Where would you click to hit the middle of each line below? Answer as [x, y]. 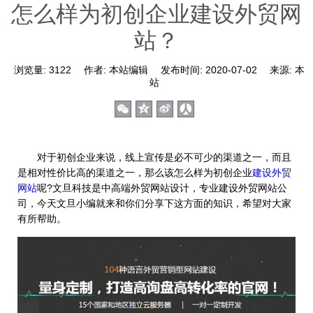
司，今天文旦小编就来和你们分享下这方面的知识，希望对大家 [154, 203]
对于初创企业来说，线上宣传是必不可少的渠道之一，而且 [154, 157]
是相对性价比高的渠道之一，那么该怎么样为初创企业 [135, 173]
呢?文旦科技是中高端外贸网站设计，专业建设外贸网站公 [162, 188]
